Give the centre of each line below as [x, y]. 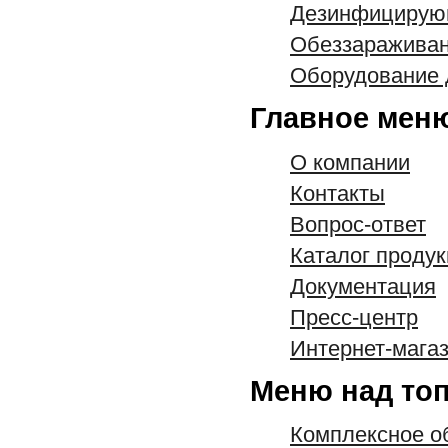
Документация [363, 286]
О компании [350, 162]
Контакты [337, 193]
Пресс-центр [354, 317]
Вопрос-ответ [358, 224]
